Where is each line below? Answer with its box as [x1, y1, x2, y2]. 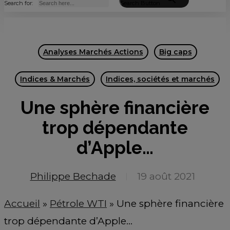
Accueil [4, 198, 40, 209]
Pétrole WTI [50, 198, 107, 209]
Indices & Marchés [20, 74, 90, 84]
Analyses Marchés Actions [43, 47, 143, 56]
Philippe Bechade [30, 170, 116, 182]
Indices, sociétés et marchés [106, 74, 215, 84]
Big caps [159, 47, 192, 56]
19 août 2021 [137, 170, 195, 182]
